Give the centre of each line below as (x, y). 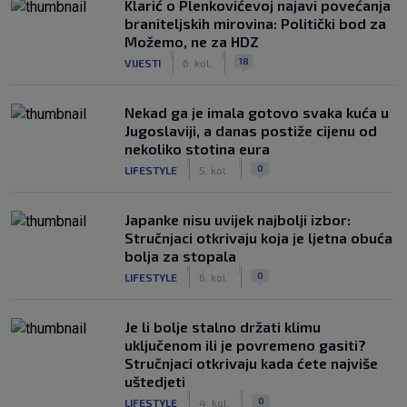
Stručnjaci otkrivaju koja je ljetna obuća (258, 238)
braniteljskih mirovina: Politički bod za (255, 23)
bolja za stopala (180, 256)
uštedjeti (155, 381)
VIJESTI (143, 62)
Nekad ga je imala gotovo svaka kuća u (257, 112)
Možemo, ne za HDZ (192, 41)
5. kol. (214, 169)
